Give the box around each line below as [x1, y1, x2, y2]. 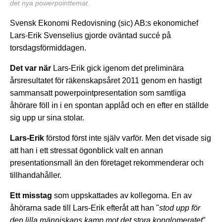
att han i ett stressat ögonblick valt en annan [10, 146, 163, 155]
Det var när [10, 63, 53, 72]
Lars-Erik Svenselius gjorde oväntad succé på [10, 31, 171, 40]
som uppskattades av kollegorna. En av [52, 191, 192, 200]
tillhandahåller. [10, 170, 61, 179]
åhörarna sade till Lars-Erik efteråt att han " [10, 203, 159, 212]
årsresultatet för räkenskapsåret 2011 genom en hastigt [10, 76, 202, 85]
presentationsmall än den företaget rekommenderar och [10, 158, 204, 167]
